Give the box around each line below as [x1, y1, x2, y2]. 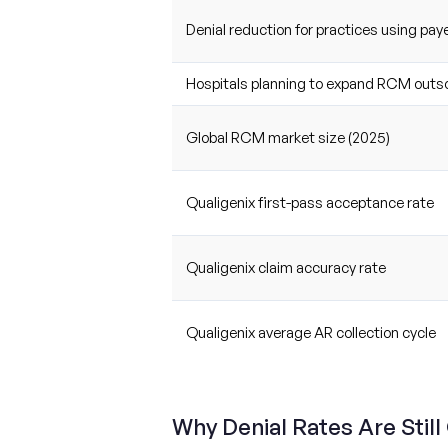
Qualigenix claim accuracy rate [185, 258, 386, 278]
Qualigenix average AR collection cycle [185, 323, 436, 343]
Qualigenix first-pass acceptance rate [185, 193, 434, 213]
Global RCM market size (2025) [185, 128, 390, 148]
